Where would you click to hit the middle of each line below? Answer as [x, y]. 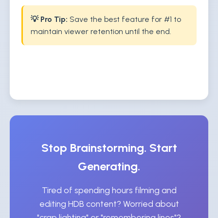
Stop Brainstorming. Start [109, 148]
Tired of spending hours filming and [109, 190]
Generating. [109, 166]
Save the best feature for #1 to [124, 19]
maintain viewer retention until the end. [101, 31]
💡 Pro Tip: [49, 19]
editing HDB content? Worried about [109, 204]
